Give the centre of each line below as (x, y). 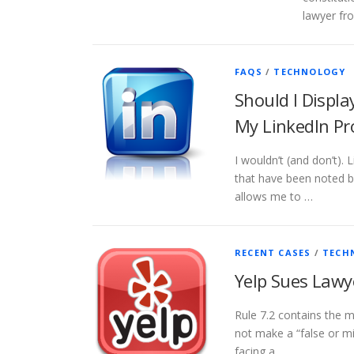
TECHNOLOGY (310, 72)
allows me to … (274, 197)
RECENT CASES (273, 253)
